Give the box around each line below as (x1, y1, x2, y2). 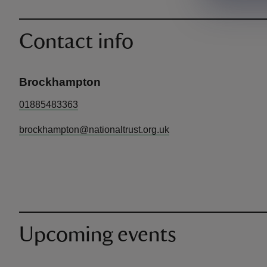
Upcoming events (19, 224, 176, 246)
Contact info (19, 31, 133, 52)
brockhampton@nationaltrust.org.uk (19, 125, 169, 135)
